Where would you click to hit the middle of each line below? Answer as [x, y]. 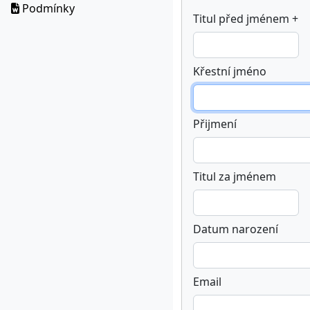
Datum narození [236, 229]
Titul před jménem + [246, 19]
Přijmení [215, 124]
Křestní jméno [230, 71]
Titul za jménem [235, 176]
